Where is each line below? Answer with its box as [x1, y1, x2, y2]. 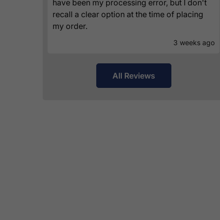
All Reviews [112, 71, 155, 81]
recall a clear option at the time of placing [53, 9, 203, 20]
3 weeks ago [173, 38, 215, 47]
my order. [53, 21, 87, 31]
